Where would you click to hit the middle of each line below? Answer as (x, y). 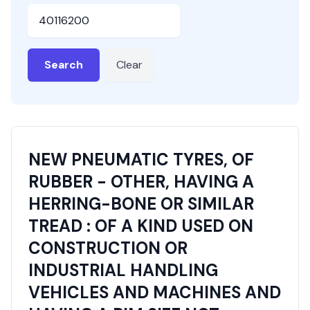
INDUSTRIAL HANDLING (123, 270)
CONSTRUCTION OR (108, 248)
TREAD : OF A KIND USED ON (141, 226)
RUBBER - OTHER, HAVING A (141, 182)
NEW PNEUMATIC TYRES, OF (141, 159)
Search (64, 65)
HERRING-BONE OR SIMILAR (141, 204)
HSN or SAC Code (71, 11)
